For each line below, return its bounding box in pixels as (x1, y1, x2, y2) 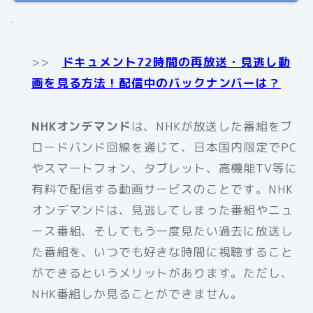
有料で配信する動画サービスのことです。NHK (31, 180, 293, 197)
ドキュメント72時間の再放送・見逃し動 (61, 53, 291, 70)
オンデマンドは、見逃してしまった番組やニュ (31, 201, 293, 218)
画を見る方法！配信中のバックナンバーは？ (31, 74, 281, 91)
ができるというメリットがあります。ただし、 (31, 264, 293, 281)
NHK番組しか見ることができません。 (31, 285, 244, 302)
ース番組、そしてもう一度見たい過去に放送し (31, 222, 293, 239)
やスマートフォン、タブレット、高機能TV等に (31, 159, 298, 176)
